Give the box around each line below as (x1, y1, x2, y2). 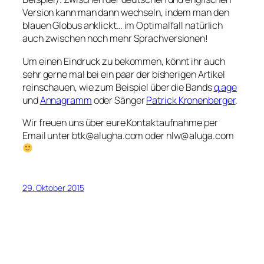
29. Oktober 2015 (22, 182, 84, 194)
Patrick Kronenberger (146, 93, 236, 107)
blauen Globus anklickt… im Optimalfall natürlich (22, 19, 223, 32)
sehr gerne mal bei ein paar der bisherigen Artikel (22, 67, 225, 81)
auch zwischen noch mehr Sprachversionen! (22, 32, 208, 45)
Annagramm (39, 93, 92, 107)
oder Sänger (91, 93, 147, 107)
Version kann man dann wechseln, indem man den (22, 6, 229, 19)
